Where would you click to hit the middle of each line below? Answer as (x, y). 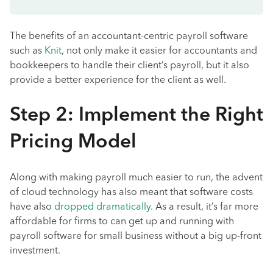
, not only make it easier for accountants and (159, 51)
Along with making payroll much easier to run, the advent (136, 178)
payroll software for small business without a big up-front (136, 236)
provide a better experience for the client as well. (118, 80)
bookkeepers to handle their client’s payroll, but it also (129, 66)
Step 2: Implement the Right (136, 116)
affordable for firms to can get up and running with (122, 222)
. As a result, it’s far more (204, 207)
